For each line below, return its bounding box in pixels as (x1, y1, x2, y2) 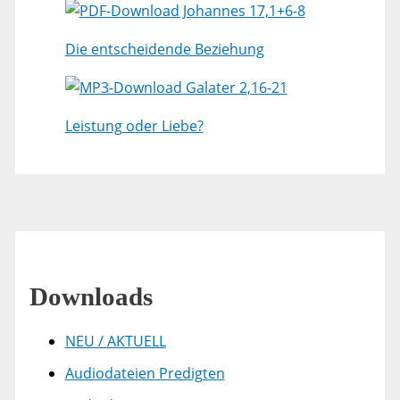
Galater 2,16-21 (181, 78, 287, 98)
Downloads (29, 282, 153, 312)
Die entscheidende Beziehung (64, 39, 264, 60)
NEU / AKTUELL (64, 331, 166, 352)
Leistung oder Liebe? (64, 116, 204, 137)
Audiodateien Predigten (64, 363, 225, 384)
